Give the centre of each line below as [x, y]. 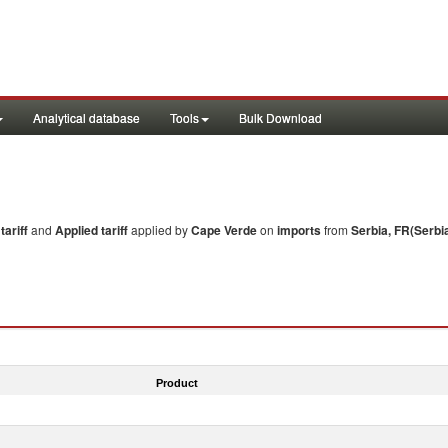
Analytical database [86, 117]
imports [299, 230]
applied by [161, 229]
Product [176, 382]
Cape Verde [224, 230]
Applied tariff [93, 230]
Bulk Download [280, 117]
